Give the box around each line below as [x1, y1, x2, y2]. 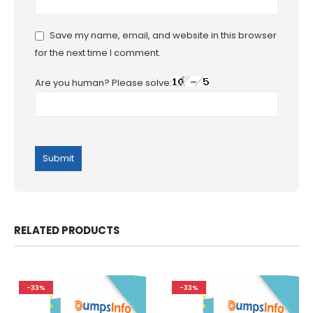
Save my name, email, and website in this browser [50, 29, 277, 43]
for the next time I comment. [35, 46, 161, 60]
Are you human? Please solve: [35, 75, 172, 89]
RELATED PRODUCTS [14, 222, 119, 238]
